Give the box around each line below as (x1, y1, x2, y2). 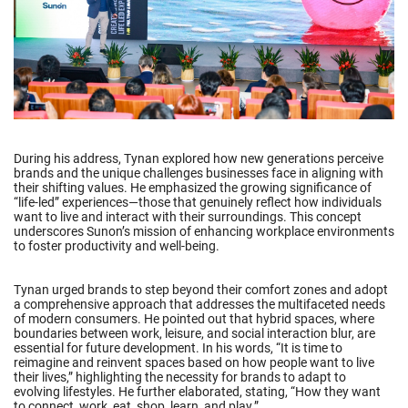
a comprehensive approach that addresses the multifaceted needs (14, 297, 385, 312)
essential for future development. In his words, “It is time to (14, 341, 342, 356)
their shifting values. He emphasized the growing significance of (14, 180, 372, 196)
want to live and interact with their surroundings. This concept (14, 209, 362, 225)
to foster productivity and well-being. (14, 239, 219, 254)
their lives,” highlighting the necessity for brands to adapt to (14, 370, 346, 385)
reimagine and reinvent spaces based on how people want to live (14, 355, 374, 371)
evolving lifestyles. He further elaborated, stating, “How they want (14, 384, 381, 400)
